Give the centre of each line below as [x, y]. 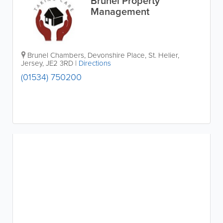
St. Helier [163, 55]
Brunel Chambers [56, 55]
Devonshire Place [116, 55]
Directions [95, 63]
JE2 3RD [59, 63]
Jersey [32, 63]
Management [120, 11]
